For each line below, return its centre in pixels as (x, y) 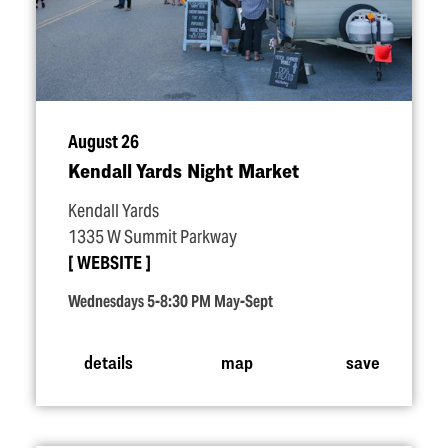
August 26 (103, 142)
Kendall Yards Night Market (183, 170)
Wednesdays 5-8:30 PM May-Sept (170, 301)
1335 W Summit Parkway (152, 237)
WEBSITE (109, 263)
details (108, 361)
